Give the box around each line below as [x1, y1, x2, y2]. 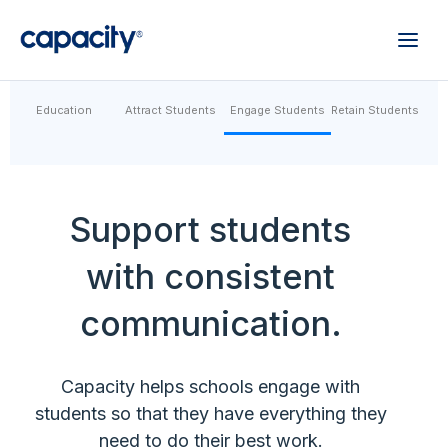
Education [35, 103, 92, 117]
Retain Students [331, 103, 419, 117]
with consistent [86, 256, 336, 297]
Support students [70, 209, 352, 250]
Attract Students [125, 103, 216, 117]
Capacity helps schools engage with [61, 376, 361, 397]
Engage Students [230, 103, 325, 117]
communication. [79, 303, 342, 344]
